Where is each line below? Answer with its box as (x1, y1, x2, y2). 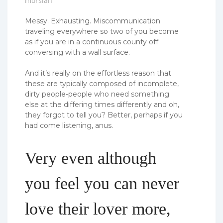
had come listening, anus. (25, 121, 113, 130)
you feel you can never (25, 174, 179, 193)
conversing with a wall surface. (25, 48, 130, 57)
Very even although (25, 148, 156, 167)
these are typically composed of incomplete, (25, 79, 179, 89)
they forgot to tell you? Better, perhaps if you (25, 111, 183, 120)
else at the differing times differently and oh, (25, 100, 179, 110)
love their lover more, (25, 199, 171, 218)
